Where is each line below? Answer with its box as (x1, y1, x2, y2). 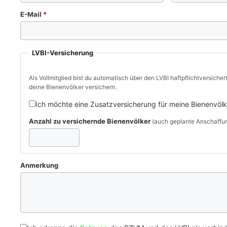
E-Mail (20, 10, 43, 18)
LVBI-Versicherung (32, 48, 93, 57)
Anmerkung (20, 161, 58, 169)
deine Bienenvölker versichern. (29, 83, 117, 91)
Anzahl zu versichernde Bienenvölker (29, 117, 152, 125)
